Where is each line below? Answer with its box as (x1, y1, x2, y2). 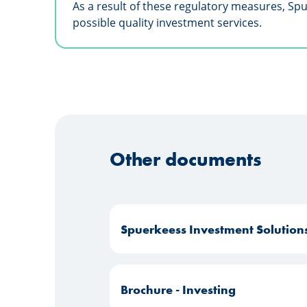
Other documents (110, 147, 261, 171)
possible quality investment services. (73, 15, 262, 30)
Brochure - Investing (121, 281, 236, 297)
